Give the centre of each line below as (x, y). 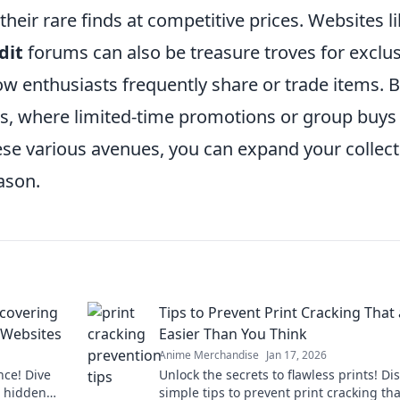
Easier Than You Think (233, 333)
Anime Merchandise (209, 354)
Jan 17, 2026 (296, 354)
